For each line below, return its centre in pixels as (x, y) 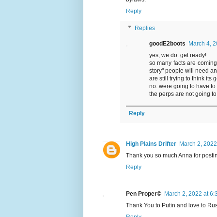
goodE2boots (167, 44)
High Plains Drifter (151, 144)
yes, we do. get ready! (178, 55)
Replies (145, 28)
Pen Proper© (144, 194)
